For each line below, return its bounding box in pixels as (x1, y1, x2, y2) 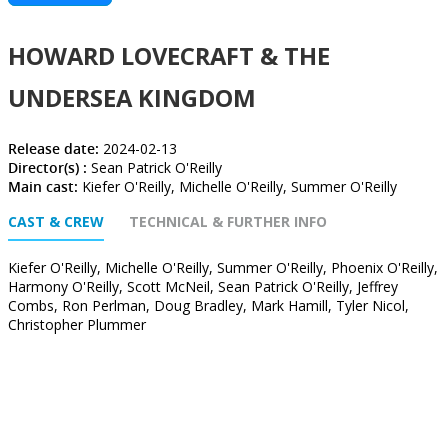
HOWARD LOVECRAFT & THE (8, 40, 330, 72)
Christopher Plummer (8, 315, 146, 334)
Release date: (8, 139, 103, 158)
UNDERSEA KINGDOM (8, 82, 256, 114)
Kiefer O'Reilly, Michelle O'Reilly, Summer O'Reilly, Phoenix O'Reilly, (8, 258, 438, 277)
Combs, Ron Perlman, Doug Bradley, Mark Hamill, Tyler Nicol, (8, 296, 409, 315)
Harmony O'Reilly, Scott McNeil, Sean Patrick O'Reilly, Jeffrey (8, 277, 398, 296)
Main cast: (8, 177, 82, 196)
